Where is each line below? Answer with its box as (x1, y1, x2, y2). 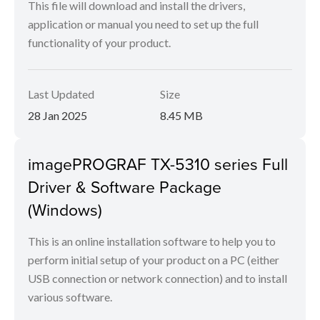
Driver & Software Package (28, 175, 221, 198)
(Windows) (28, 198, 102, 221)
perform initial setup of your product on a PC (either (28, 253, 279, 266)
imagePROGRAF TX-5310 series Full (28, 152, 288, 175)
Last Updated (28, 87, 94, 101)
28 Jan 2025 (28, 109, 87, 122)
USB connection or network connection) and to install (28, 271, 287, 285)
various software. (28, 290, 112, 304)
